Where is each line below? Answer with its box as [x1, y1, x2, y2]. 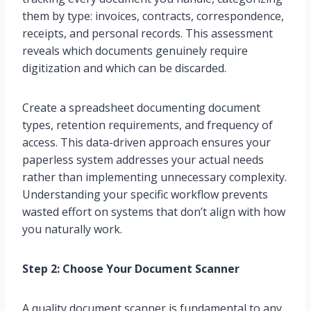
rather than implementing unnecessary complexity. [22, 169, 287, 185]
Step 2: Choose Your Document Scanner [22, 260, 239, 276]
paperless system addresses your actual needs [22, 151, 264, 167]
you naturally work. [22, 221, 122, 237]
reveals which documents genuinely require [22, 42, 248, 58]
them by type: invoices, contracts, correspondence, [22, 8, 284, 24]
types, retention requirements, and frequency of [22, 117, 273, 133]
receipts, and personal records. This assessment [22, 25, 273, 41]
